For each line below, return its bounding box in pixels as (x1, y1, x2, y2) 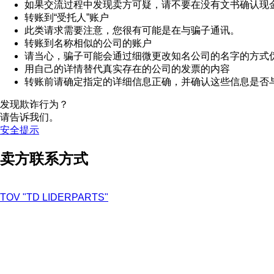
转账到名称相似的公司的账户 (24, 37, 152, 48)
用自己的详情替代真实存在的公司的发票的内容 (24, 63, 230, 74)
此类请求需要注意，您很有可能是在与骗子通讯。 (24, 24, 240, 35)
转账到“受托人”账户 (24, 12, 109, 23)
